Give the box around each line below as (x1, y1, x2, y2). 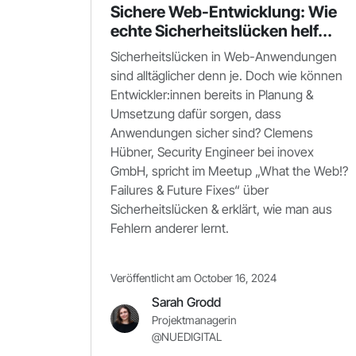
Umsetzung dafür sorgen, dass (110, 106, 281, 122)
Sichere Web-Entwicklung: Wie (110, 2, 337, 21)
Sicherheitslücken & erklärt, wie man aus (110, 201, 332, 217)
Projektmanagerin (152, 313, 237, 327)
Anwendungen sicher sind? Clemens (110, 125, 313, 141)
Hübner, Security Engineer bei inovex (110, 144, 314, 160)
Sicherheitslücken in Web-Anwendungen (110, 48, 337, 64)
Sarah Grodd (152, 294, 221, 310)
